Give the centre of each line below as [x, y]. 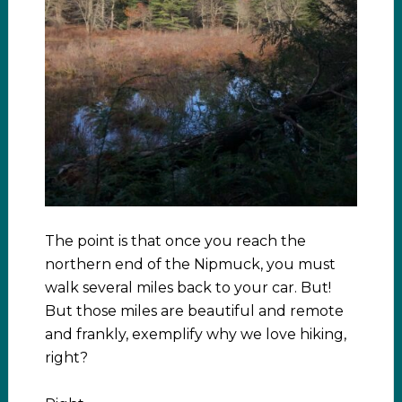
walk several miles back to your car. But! [188, 288]
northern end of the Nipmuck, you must [190, 265]
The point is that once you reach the [175, 241]
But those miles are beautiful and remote [194, 311]
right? [66, 358]
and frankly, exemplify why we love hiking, [195, 335]
